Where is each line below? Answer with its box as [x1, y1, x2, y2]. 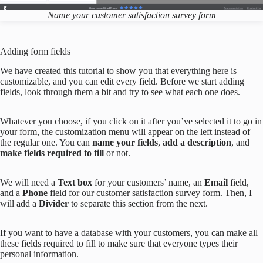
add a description [163, 137, 231, 147]
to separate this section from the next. [71, 198, 210, 208]
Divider [39, 198, 71, 208]
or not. [106, 147, 130, 158]
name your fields [92, 137, 158, 147]
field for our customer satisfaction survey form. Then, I [50, 187, 252, 198]
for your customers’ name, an [95, 177, 204, 187]
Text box [58, 177, 95, 187]
